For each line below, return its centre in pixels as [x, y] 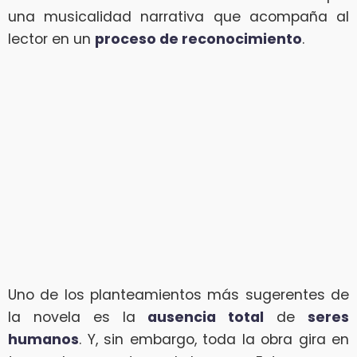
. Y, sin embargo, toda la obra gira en [214, 340]
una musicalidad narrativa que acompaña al [178, 17]
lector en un [51, 39]
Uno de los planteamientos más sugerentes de [178, 295]
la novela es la [78, 318]
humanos [43, 340]
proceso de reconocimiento [198, 39]
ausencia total [206, 318]
